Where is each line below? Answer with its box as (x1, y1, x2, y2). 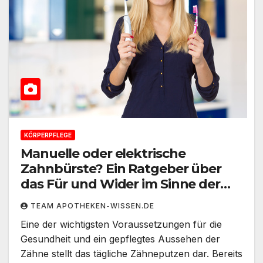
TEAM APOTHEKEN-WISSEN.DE (31, 201, 154, 211)
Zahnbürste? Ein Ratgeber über (21, 161, 222, 177)
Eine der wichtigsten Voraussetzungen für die (21, 218, 222, 231)
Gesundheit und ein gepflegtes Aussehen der (21, 233, 220, 245)
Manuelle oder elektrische (21, 146, 186, 162)
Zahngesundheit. (21, 191, 131, 208)
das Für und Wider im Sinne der (21, 176, 220, 193)
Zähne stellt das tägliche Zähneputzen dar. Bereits (21, 248, 242, 260)
